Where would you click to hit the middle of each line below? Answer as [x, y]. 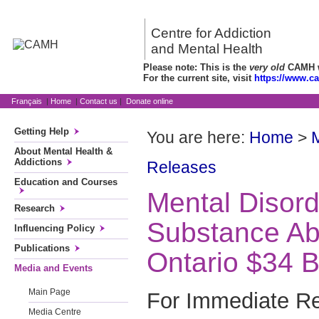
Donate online [150, 101]
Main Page [49, 292]
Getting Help [42, 131]
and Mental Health [207, 49]
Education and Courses [66, 182]
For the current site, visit [199, 78]
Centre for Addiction [211, 33]
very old [267, 67]
